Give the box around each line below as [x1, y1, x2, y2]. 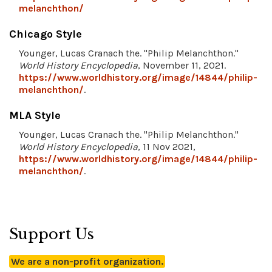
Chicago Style [9, 27, 82, 41]
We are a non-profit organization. [11, 256, 163, 268]
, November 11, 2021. [138, 59, 226, 72]
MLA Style [9, 109, 61, 123]
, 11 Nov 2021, [138, 141, 195, 153]
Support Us [9, 225, 94, 243]
